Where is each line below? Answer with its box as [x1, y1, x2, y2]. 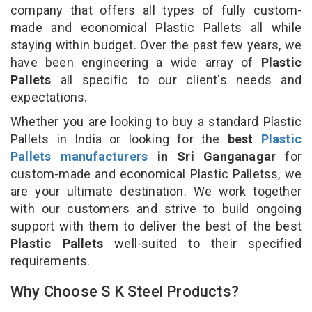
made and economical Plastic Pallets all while [10, 19, 302, 35]
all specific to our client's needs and [60, 72, 302, 87]
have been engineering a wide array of [10, 54, 261, 70]
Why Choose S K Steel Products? [10, 282, 239, 300]
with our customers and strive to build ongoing [10, 201, 302, 216]
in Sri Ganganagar [148, 148, 276, 164]
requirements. [10, 253, 93, 268]
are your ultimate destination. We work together [10, 183, 302, 198]
